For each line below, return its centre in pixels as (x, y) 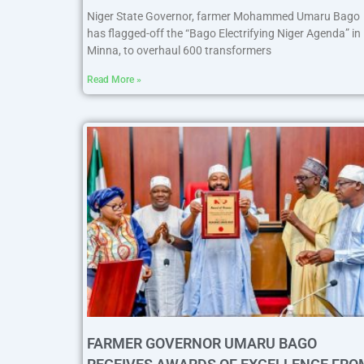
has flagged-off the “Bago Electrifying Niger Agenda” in (224, 34)
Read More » (114, 80)
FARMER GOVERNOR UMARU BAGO (202, 343)
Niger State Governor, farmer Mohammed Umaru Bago (223, 17)
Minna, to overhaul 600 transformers (179, 51)
